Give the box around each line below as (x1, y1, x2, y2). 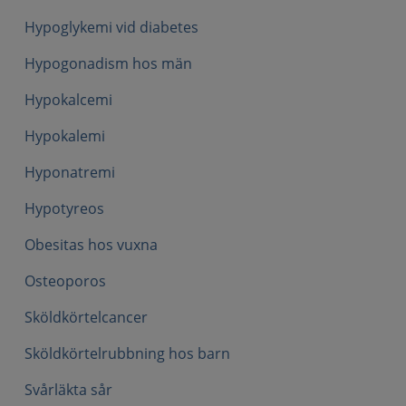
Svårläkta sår (24, 380, 112, 400)
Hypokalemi (24, 126, 105, 146)
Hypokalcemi (24, 90, 112, 110)
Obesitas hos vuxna (24, 235, 158, 255)
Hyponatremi (24, 162, 115, 182)
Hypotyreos (24, 198, 104, 218)
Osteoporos (24, 271, 106, 291)
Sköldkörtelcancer (24, 307, 148, 327)
